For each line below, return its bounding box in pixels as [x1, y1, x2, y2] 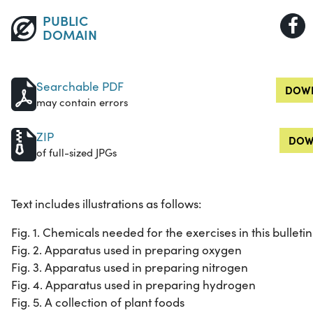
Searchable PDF [36, 78, 124, 95]
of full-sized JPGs [36, 145, 117, 160]
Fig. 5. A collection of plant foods [11, 294, 184, 311]
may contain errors [36, 95, 128, 110]
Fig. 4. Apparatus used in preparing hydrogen [11, 277, 256, 293]
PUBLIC [42, 10, 88, 30]
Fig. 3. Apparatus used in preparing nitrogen [11, 259, 248, 276]
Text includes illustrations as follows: [11, 196, 201, 212]
